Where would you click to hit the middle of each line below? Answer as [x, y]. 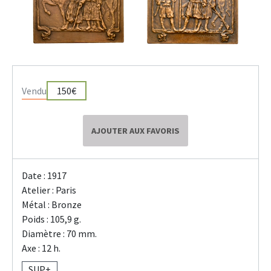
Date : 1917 [44, 176]
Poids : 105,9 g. [51, 219]
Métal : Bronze [52, 205]
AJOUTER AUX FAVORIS [135, 131]
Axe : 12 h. [41, 248]
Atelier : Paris [49, 190]
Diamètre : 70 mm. [59, 234]
